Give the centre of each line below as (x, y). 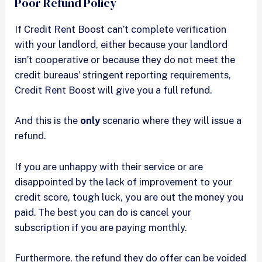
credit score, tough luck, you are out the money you (129, 197)
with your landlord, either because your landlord (121, 45)
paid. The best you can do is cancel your (103, 212)
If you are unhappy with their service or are (109, 166)
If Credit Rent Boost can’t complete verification (121, 30)
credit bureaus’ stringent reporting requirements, (123, 75)
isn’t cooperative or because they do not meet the (125, 60)
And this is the (48, 121)
